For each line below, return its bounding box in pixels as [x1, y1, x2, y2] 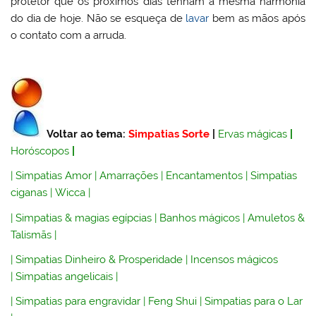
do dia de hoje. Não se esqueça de [11, 11, 186, 25]
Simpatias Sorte [128, 127, 210, 140]
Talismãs [11, 228, 52, 241]
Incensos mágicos [190, 253, 279, 266]
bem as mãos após [209, 11, 305, 25]
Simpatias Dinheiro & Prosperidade [16, 253, 183, 266]
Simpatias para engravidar [16, 295, 141, 308]
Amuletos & [248, 211, 305, 224]
